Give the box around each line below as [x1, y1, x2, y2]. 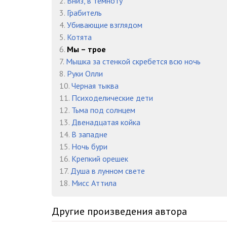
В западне [71, 129, 107, 140]
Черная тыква [71, 81, 119, 91]
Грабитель [67, 8, 102, 18]
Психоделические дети [71, 93, 153, 103]
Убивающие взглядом [67, 20, 142, 30]
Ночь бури [71, 141, 107, 152]
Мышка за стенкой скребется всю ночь [66, 56, 201, 67]
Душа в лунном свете [70, 166, 145, 176]
